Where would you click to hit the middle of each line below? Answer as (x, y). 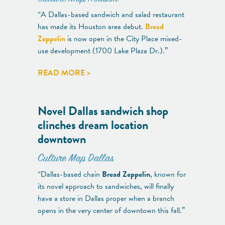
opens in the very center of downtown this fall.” (111, 210)
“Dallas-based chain (70, 174)
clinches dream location (93, 125)
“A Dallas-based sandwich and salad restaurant (111, 14)
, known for (168, 174)
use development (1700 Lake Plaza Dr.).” (103, 50)
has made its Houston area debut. (91, 26)
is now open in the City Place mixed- (124, 38)
